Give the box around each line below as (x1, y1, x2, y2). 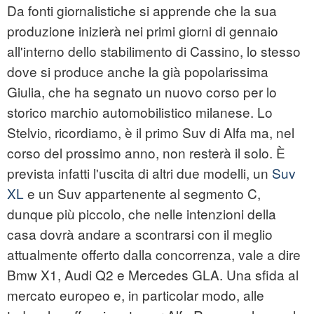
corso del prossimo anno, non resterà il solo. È (7, 143, 285, 163)
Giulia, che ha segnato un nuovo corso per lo (7, 82, 277, 102)
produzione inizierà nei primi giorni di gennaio (7, 21, 278, 41)
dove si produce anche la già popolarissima (7, 62, 268, 81)
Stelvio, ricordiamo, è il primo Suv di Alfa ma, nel (7, 123, 294, 142)
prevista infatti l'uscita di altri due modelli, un (7, 163, 272, 183)
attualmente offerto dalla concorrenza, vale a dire (7, 245, 301, 264)
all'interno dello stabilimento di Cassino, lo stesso (7, 41, 301, 61)
